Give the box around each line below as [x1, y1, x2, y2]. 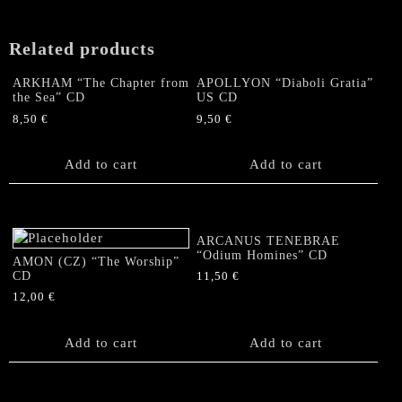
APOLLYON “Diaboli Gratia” [197, 75, 374, 90]
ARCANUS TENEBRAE [197, 233, 341, 248]
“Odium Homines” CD [197, 248, 328, 262]
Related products [9, 39, 155, 59]
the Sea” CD [13, 90, 85, 104]
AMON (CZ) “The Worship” [13, 254, 179, 268]
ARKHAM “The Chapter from [13, 75, 189, 90]
